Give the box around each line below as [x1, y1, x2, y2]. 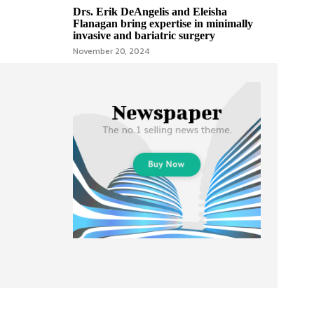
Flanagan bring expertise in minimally [73, 18, 253, 29]
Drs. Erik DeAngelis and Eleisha [73, 6, 227, 18]
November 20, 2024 [73, 45, 149, 57]
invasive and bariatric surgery [73, 29, 215, 41]
